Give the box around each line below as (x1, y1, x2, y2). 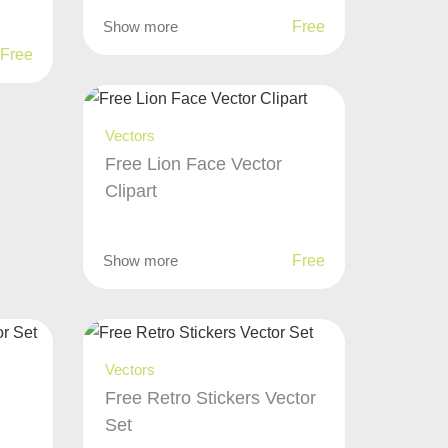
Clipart (105, 180, 158, 201)
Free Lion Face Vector (105, 153, 283, 174)
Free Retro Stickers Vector (105, 387, 317, 408)
